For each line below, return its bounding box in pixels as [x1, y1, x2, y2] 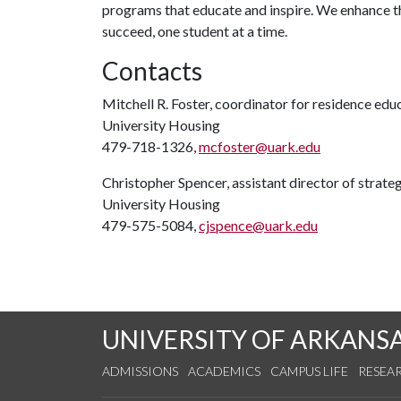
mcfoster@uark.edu [199, 138, 320, 155]
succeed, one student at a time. [102, 22, 287, 39]
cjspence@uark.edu [199, 217, 318, 234]
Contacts [102, 55, 202, 86]
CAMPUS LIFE [270, 363, 348, 379]
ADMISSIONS [102, 363, 178, 379]
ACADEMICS [188, 363, 260, 379]
